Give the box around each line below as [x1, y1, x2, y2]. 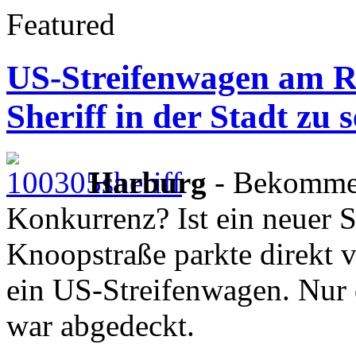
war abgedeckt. [6, 308, 195, 342]
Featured [6, 7, 115, 41]
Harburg [89, 164, 207, 199]
